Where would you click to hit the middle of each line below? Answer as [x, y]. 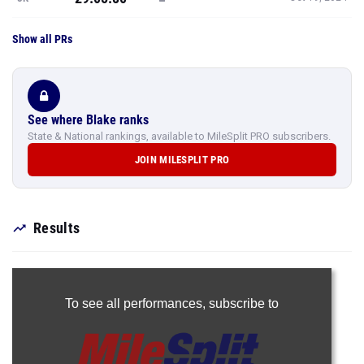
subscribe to [243, 303]
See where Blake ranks [88, 120]
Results [57, 228]
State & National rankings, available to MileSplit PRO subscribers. [179, 136]
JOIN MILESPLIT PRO [182, 160]
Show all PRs [42, 39]
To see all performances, [136, 303]
